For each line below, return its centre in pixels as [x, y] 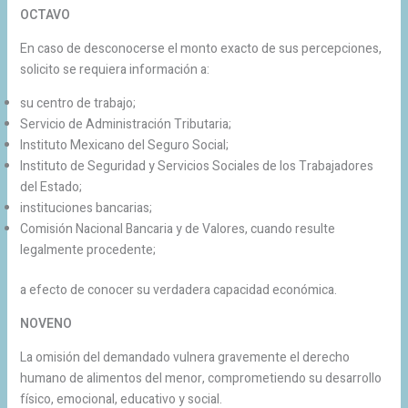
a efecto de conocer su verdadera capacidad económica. [178, 290]
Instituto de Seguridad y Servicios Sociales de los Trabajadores [196, 166]
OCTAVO [45, 15]
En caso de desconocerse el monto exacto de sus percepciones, [200, 48]
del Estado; [51, 187]
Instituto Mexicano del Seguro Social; [124, 145]
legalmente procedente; [87, 250]
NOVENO [46, 323]
